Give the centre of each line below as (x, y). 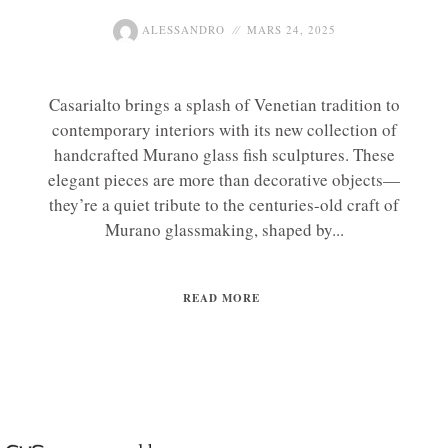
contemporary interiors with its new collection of (224, 130)
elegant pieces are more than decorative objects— (224, 180)
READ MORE (221, 298)
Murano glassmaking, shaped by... (224, 230)
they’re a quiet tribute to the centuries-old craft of (224, 205)
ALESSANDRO (181, 29)
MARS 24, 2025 (291, 29)
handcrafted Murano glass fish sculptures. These (224, 155)
